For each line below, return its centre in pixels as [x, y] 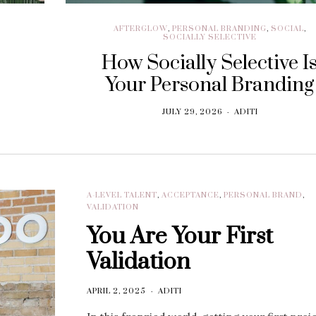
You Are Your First [180, 236]
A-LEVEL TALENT [122, 195]
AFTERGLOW [140, 29]
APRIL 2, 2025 [116, 291]
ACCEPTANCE [190, 195]
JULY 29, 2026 [192, 112]
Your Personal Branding [210, 85]
